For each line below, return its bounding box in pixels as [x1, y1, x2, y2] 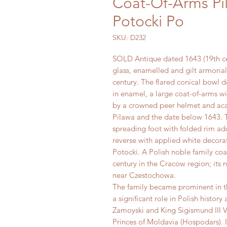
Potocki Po [112, 12, 184, 31]
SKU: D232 [112, 33, 146, 43]
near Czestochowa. [112, 170, 176, 180]
